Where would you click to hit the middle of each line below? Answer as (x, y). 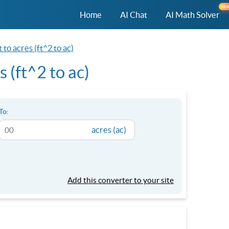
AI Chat (134, 15)
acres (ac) (109, 130)
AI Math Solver (193, 15)
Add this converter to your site (121, 180)
